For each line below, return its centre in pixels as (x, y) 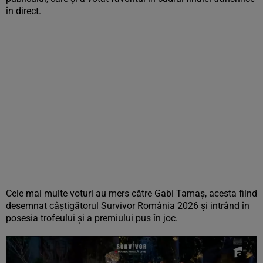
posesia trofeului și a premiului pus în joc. (92, 218)
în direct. (23, 11)
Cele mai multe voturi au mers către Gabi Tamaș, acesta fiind (131, 193)
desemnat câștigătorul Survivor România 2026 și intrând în (128, 206)
